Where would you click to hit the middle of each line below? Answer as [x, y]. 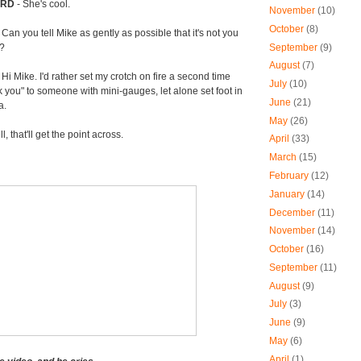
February [289, 176]
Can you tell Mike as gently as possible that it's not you [120, 33]
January [287, 194]
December [292, 212]
